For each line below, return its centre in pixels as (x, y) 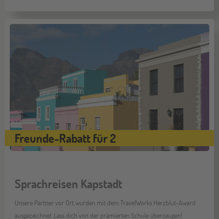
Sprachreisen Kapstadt (68, 183)
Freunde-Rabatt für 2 (65, 138)
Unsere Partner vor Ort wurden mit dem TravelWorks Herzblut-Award (105, 202)
